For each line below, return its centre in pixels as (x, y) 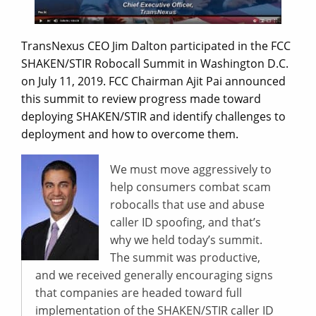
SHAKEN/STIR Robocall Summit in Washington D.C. (155, 64)
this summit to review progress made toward (141, 99)
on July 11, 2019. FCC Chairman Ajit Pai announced (153, 81)
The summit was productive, (185, 258)
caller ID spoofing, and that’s (186, 223)
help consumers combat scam (190, 187)
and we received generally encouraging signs (154, 275)
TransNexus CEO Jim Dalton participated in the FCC (156, 46)
